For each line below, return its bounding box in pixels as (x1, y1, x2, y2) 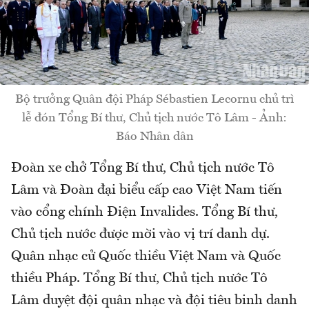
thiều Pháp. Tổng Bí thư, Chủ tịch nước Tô (11, 271, 268, 286)
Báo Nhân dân (115, 130, 194, 143)
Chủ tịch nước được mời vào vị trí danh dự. (11, 227, 270, 241)
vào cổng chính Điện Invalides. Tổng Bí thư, (11, 205, 278, 219)
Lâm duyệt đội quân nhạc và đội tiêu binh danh (11, 293, 297, 308)
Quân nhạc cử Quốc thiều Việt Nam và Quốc (11, 249, 281, 263)
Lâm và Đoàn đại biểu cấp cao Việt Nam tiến (11, 183, 282, 197)
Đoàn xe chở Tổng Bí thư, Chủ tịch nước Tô (11, 161, 275, 175)
